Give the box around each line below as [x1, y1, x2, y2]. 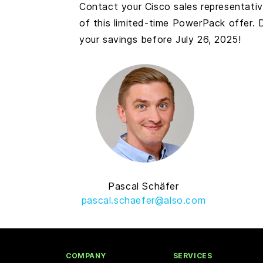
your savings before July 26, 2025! [79, 33, 241, 46]
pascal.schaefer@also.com [81, 194, 206, 207]
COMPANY [66, 251, 106, 261]
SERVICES [173, 251, 213, 261]
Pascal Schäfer [108, 180, 179, 193]
